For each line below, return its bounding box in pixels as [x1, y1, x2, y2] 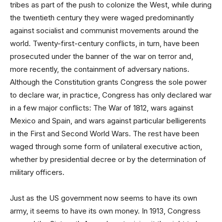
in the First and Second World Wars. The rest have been [10, 129, 199, 139]
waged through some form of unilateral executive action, [10, 142, 202, 152]
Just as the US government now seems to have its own [10, 193, 197, 203]
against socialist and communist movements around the [10, 26, 199, 36]
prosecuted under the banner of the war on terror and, [10, 52, 193, 61]
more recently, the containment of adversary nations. [10, 64, 189, 74]
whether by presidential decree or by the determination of [10, 155, 206, 165]
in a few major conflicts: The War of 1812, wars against [10, 103, 193, 113]
